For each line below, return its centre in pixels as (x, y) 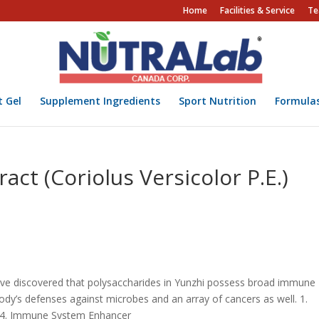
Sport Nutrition (217, 101)
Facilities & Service (257, 10)
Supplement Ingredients (100, 101)
